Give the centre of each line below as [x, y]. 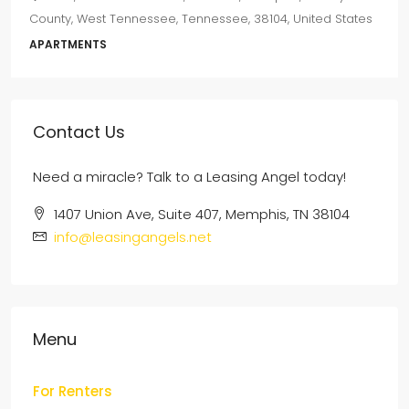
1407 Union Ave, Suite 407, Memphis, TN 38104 [202, 214]
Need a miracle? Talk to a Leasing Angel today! [189, 176]
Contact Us [79, 131]
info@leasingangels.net [133, 236]
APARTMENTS [68, 44]
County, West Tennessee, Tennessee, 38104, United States [201, 18]
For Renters [73, 391]
